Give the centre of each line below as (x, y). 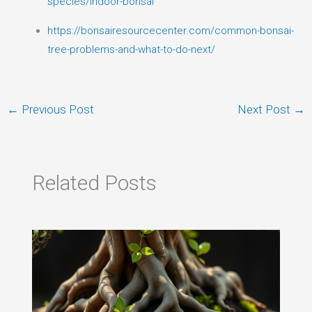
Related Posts (94, 183)
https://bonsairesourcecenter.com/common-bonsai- (171, 30)
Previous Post (57, 109)
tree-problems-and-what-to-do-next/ (132, 49)
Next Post (265, 109)
